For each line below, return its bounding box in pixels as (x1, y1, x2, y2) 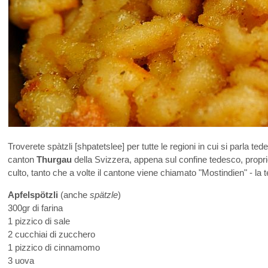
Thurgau (36, 154, 72, 165)
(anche (58, 190, 90, 200)
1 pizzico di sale (8, 216, 70, 226)
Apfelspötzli (8, 190, 58, 200)
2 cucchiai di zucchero (8, 229, 95, 239)
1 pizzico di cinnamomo (8, 242, 100, 252)
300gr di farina (8, 203, 63, 213)
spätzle (90, 190, 118, 200)
